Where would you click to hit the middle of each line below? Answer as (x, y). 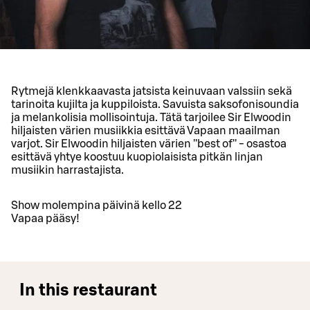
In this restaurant (88, 291)
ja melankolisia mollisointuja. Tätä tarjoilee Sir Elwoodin (151, 118)
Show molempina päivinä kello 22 (97, 206)
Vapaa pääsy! (45, 219)
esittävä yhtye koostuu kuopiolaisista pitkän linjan (137, 157)
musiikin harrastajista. (67, 171)
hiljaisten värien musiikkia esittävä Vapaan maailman (146, 131)
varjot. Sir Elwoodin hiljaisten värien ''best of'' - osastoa (149, 144)
